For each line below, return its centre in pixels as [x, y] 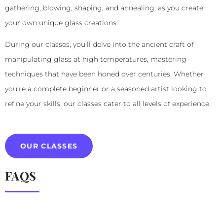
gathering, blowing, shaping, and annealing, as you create [104, 8]
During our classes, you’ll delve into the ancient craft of [99, 45]
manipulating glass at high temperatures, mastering [96, 59]
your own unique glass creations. [61, 23]
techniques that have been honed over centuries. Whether [104, 74]
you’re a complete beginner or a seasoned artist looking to [106, 89]
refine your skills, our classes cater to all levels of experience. [108, 104]
